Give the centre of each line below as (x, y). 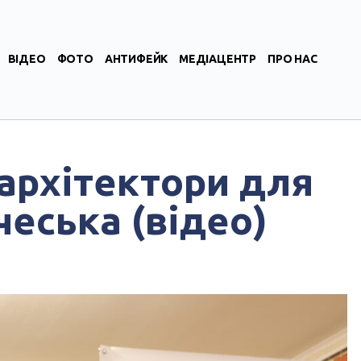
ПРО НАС (293, 59)
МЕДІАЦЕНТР (218, 59)
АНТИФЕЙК (136, 59)
